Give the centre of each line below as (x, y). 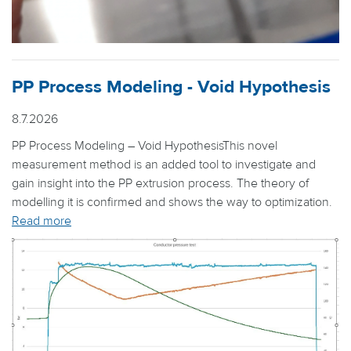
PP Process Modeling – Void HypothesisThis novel (145, 146)
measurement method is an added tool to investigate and (164, 165)
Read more (42, 221)
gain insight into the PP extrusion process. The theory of (160, 184)
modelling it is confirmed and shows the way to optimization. (172, 203)
